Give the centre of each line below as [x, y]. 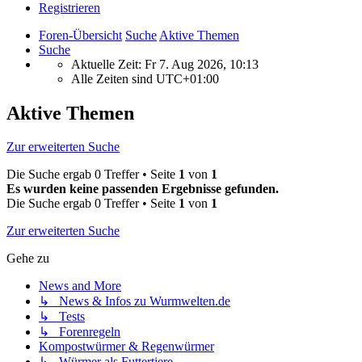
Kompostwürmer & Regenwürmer [126, 347]
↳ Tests [62, 317]
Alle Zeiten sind [114, 78]
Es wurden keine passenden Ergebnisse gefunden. [143, 189]
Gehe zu [28, 259]
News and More [80, 286]
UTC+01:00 [187, 78]
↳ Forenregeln [80, 332]
